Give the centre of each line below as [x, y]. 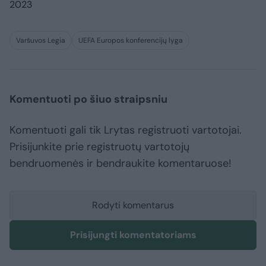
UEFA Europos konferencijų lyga [131, 41]
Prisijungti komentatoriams [133, 235]
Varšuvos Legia [41, 41]
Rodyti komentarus [133, 205]
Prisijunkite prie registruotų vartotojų [99, 147]
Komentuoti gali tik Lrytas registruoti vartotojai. [126, 130]
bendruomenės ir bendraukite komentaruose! [121, 164]
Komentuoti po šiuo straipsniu [88, 99]
